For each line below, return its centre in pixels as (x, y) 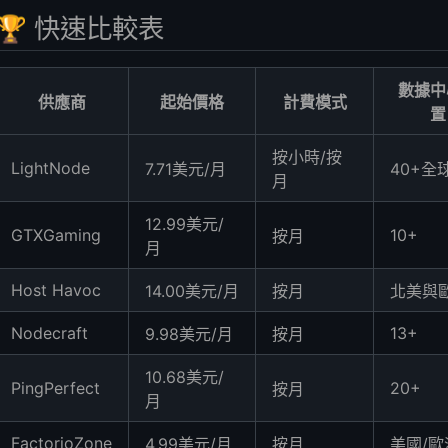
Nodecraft (49, 332)
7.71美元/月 (185, 168)
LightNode (50, 167)
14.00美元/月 (192, 290)
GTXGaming (56, 234)
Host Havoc (56, 289)
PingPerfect (55, 387)
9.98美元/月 (189, 333)
